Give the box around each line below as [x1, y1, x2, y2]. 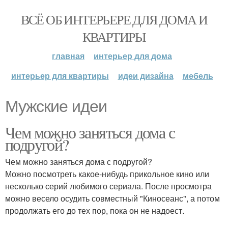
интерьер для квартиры [11, 70, 109, 81]
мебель [182, 70, 213, 81]
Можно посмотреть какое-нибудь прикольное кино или [5, 168, 209, 180]
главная [52, 50, 84, 62]
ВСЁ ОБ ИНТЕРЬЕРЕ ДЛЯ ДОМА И [20, 11, 208, 28]
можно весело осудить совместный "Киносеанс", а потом [5, 192, 220, 204]
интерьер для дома [94, 50, 172, 62]
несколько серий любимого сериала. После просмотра [5, 180, 212, 192]
